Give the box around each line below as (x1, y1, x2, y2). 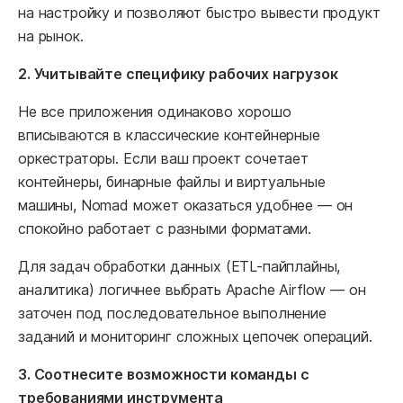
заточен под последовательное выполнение (18, 304, 327, 323)
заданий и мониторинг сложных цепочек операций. (18, 327, 372, 346)
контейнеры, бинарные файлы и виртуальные (18, 173, 326, 192)
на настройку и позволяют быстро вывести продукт (18, 4, 381, 22)
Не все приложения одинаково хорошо (18, 103, 291, 121)
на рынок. (18, 27, 84, 46)
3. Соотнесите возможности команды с (18, 365, 309, 384)
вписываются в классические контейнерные (18, 126, 320, 145)
